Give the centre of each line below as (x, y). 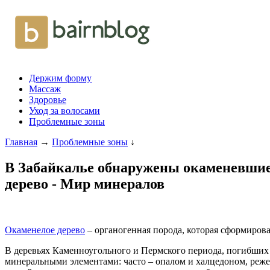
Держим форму (60, 78)
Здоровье (48, 100)
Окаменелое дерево (45, 230)
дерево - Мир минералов (85, 184)
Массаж (45, 89)
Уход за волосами (64, 111)
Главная (21, 142)
